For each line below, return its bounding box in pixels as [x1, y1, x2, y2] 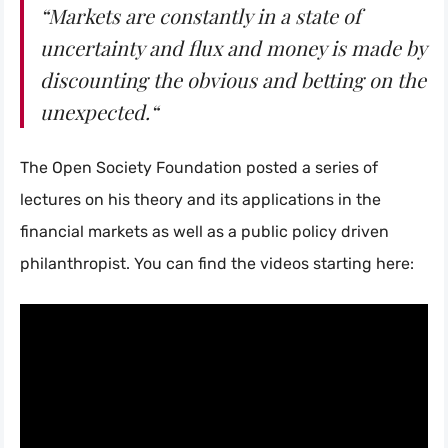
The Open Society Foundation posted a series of [20, 157, 378, 177]
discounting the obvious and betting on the [40, 65, 426, 93]
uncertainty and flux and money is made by [40, 33, 426, 61]
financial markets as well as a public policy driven [20, 221, 389, 241]
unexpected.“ [40, 97, 158, 125]
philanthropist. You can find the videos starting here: [20, 253, 414, 273]
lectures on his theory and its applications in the [20, 189, 381, 209]
